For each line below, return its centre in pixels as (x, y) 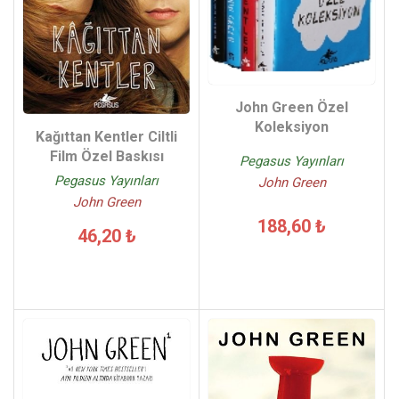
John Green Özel (292, 108)
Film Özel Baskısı (106, 156)
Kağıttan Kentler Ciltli (106, 136)
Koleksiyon (292, 127)
